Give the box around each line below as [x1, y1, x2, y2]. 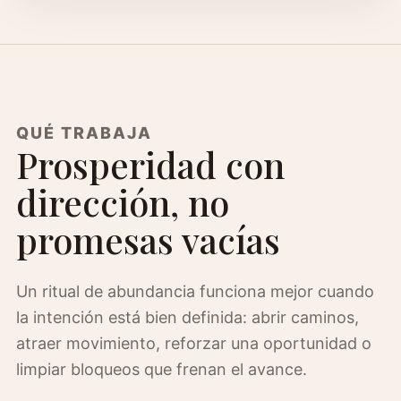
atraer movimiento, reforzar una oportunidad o [16, 334, 371, 353]
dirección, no [16, 178, 229, 226]
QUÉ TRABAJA [16, 124, 152, 142]
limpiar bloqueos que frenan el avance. [16, 360, 307, 379]
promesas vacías [16, 216, 280, 263]
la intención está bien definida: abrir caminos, [16, 308, 359, 327]
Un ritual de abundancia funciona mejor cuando [16, 282, 374, 301]
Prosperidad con [16, 141, 285, 188]
